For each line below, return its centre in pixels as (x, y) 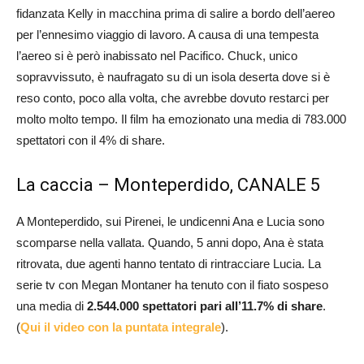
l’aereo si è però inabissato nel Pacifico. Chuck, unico (157, 55)
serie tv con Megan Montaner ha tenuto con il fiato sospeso (172, 284)
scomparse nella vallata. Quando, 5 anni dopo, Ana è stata (170, 242)
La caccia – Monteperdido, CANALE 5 (168, 184)
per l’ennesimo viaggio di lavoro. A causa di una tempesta (167, 34)
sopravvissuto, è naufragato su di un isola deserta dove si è (173, 76)
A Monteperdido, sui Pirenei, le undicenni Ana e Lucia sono (170, 221)
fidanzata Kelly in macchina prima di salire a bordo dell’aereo (175, 13)
